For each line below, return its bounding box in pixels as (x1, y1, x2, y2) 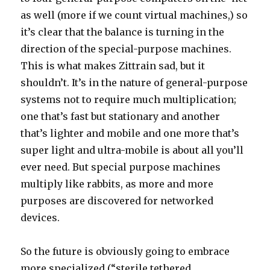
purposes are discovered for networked (20, 195, 214, 207)
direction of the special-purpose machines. (20, 43, 232, 55)
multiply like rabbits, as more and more (20, 178, 214, 190)
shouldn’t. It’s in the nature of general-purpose (20, 77, 248, 89)
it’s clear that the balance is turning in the (20, 26, 225, 38)
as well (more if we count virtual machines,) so (20, 9, 248, 21)
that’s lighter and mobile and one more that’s (20, 127, 240, 139)
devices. (20, 212, 60, 224)
